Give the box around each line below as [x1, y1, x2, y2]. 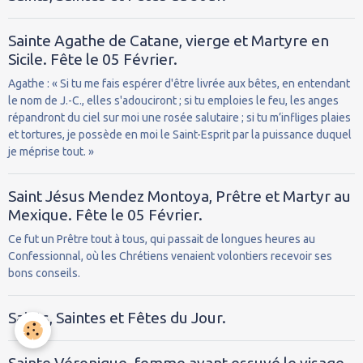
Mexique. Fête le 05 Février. [8, 205, 203, 224]
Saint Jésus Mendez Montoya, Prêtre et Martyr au [8, 186, 351, 205]
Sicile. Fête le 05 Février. [8, 49, 177, 68]
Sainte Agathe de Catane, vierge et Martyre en [8, 31, 329, 49]
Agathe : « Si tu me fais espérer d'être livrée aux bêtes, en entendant [8, 76, 350, 90]
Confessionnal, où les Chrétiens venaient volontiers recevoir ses [8, 249, 332, 263]
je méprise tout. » [8, 144, 94, 158]
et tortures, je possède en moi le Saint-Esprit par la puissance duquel [8, 127, 352, 141]
